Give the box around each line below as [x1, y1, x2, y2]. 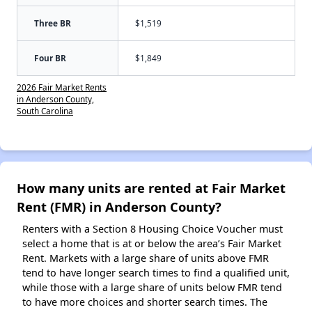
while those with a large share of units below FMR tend [22, 280, 282, 294]
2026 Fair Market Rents [17, 81, 107, 93]
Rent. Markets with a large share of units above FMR [22, 251, 269, 265]
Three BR [34, 17, 71, 29]
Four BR [34, 52, 66, 63]
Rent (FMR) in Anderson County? [17, 197, 221, 215]
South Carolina [17, 104, 73, 116]
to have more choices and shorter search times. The [22, 295, 267, 309]
